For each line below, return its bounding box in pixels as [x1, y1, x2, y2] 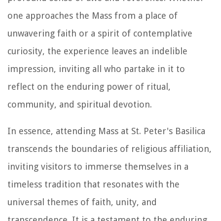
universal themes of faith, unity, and [7, 196, 157, 207]
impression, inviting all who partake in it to [7, 63, 185, 74]
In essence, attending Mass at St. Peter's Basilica [7, 125, 205, 136]
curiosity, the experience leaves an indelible [7, 45, 187, 56]
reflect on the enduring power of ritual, [7, 81, 171, 92]
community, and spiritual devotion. [7, 99, 152, 110]
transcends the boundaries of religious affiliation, [7, 143, 212, 154]
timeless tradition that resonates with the [7, 179, 180, 189]
